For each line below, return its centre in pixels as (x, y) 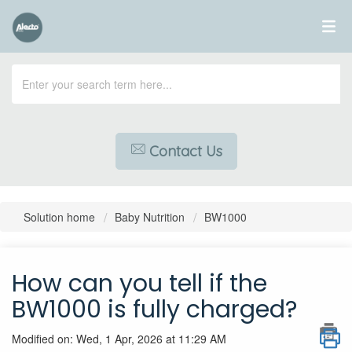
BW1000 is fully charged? (154, 310)
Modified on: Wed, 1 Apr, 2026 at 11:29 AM (119, 339)
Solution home (61, 217)
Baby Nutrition (150, 217)
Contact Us (185, 151)
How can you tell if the (139, 284)
